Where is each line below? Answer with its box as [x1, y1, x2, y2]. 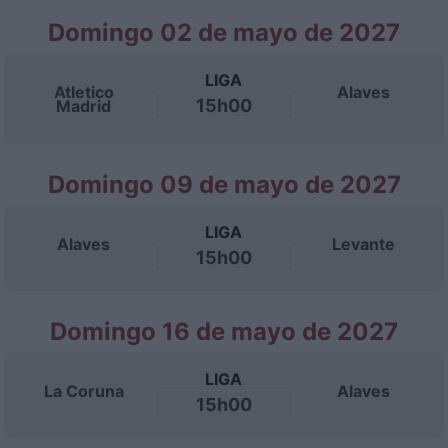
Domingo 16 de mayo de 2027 [50, 317, 398, 346]
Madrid [56, 96, 112, 116]
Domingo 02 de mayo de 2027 [48, 18, 400, 47]
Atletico [53, 82, 114, 102]
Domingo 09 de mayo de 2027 [47, 170, 401, 199]
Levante [332, 234, 396, 254]
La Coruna [43, 381, 124, 401]
